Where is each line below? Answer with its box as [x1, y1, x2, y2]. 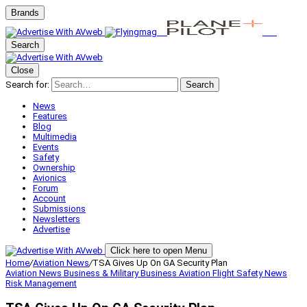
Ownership [33, 162, 75, 173]
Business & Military [64, 268, 140, 278]
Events [33, 142, 59, 152]
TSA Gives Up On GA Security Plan [93, 258, 228, 268]
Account [33, 193, 66, 204]
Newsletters [33, 214, 80, 224]
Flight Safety [212, 268, 265, 278]
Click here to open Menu [110, 245, 207, 256]
